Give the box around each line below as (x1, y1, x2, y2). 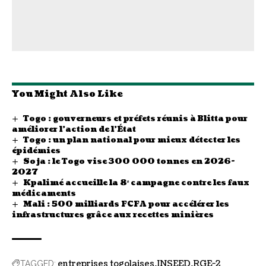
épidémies (12, 145, 61, 156)
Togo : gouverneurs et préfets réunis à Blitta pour (23, 113, 248, 124)
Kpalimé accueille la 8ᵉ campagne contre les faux (23, 177, 249, 188)
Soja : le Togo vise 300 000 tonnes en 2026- (23, 156, 235, 167)
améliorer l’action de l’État (12, 123, 136, 135)
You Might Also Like (12, 87, 123, 100)
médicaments (12, 188, 76, 199)
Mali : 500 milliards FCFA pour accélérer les (23, 199, 229, 210)
